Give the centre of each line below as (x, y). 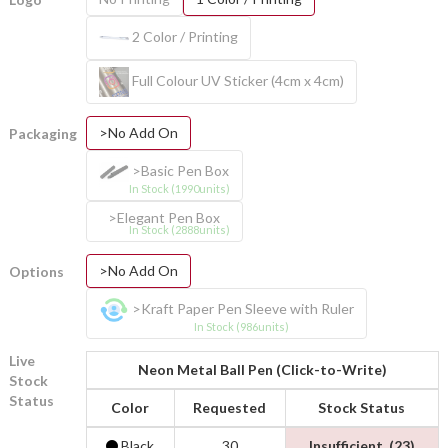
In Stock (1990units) (179, 188)
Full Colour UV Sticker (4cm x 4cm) (236, 80)
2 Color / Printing (183, 36)
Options (36, 271)
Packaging (42, 133)
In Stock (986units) (241, 326)
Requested (230, 407)
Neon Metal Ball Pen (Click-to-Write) (262, 369)
